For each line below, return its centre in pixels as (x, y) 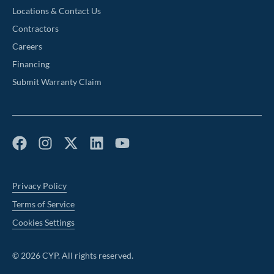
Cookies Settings (43, 223)
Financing (31, 64)
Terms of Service (43, 204)
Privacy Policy (39, 186)
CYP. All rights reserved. (87, 256)
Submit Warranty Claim (57, 82)
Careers (27, 46)
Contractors (35, 29)
